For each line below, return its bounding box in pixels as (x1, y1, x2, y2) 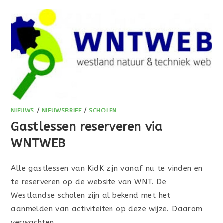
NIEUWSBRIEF (41, 107, 82, 114)
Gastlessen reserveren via (11, 120, 163, 134)
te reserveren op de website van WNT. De (11, 177, 167, 187)
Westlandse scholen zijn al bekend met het (11, 191, 171, 200)
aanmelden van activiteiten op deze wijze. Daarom (11, 204, 203, 214)
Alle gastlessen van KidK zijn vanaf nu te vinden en (11, 164, 203, 173)
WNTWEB (11, 136, 66, 151)
